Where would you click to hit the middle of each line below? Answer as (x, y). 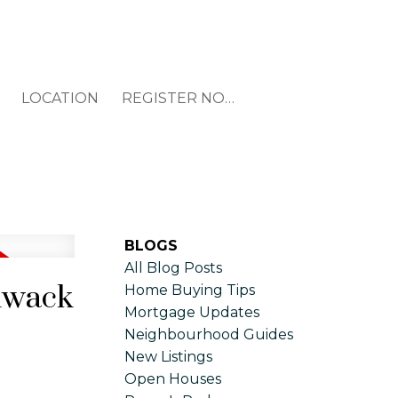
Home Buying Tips (190, 290)
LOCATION (60, 99)
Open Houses (173, 378)
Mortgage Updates (192, 312)
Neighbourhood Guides (209, 334)
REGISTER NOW (229, 99)
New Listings (169, 356)
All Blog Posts (174, 267)
